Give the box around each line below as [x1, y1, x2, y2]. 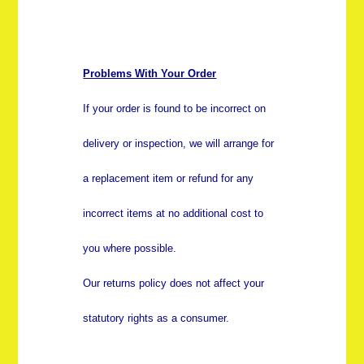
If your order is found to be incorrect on [83, 102, 266, 115]
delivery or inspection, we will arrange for [83, 137, 275, 150]
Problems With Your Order [83, 67, 217, 80]
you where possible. [83, 242, 177, 255]
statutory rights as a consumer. [83, 312, 230, 325]
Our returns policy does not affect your [83, 277, 265, 290]
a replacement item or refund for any [83, 172, 254, 185]
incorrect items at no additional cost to [83, 207, 264, 220]
